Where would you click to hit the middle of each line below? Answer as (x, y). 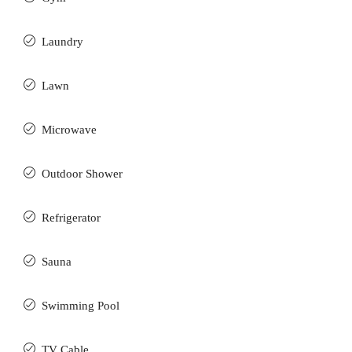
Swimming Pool (81, 306)
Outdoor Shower (82, 174)
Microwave (69, 130)
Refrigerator (71, 218)
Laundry (62, 42)
